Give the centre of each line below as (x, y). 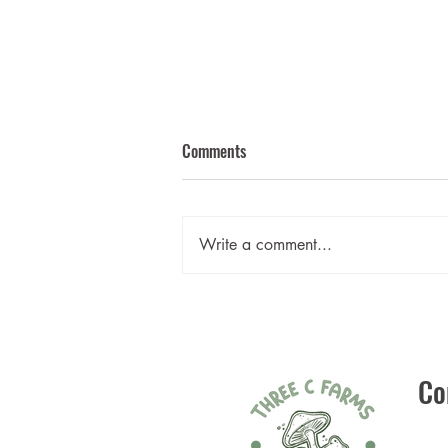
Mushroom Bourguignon (288, 265)
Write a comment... (265, 245)
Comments (214, 151)
